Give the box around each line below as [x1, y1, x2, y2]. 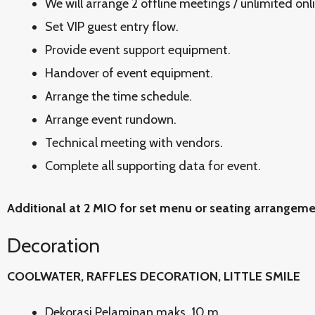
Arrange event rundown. [45, 112, 176, 127]
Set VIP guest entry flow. [45, 19, 179, 34]
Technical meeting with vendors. [45, 135, 223, 150]
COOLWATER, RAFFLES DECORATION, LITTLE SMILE [7, 269, 300, 284]
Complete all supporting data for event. [45, 158, 261, 174]
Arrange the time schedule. [45, 89, 192, 104]
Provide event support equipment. [45, 42, 231, 58]
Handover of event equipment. [45, 65, 213, 81]
